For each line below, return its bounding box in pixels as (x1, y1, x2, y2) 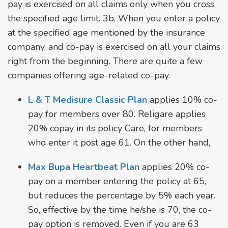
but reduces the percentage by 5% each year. (28, 189, 215, 202)
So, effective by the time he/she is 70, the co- (28, 203, 212, 216)
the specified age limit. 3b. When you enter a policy (8, 12, 220, 24)
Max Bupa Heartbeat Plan (28, 160, 139, 173)
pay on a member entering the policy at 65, (28, 175, 206, 187)
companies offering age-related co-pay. (8, 69, 170, 81)
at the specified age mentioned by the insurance (8, 26, 205, 39)
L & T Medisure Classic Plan (28, 93, 147, 106)
